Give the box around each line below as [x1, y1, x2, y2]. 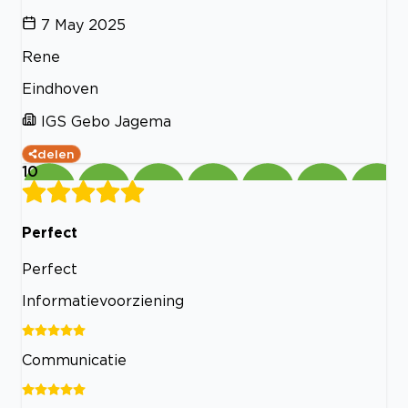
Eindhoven [22, 79, 98, 97]
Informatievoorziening [22, 292, 184, 310]
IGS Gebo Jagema [41, 112, 171, 129]
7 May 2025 [41, 15, 126, 33]
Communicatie [22, 352, 127, 369]
